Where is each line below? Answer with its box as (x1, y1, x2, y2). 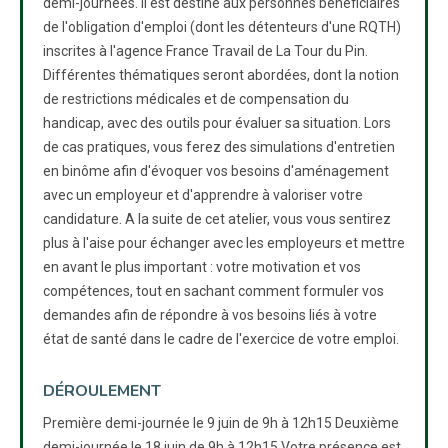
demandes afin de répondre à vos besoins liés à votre (43, 307, 377, 323)
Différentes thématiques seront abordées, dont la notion (43, 67, 399, 83)
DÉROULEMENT (43, 380, 161, 402)
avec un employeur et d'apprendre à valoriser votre (43, 187, 363, 203)
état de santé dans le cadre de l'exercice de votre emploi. (43, 331, 399, 347)
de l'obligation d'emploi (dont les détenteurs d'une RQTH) (43, 19, 401, 35)
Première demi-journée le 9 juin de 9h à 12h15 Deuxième (43, 415, 399, 431)
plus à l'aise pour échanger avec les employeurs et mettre (43, 235, 405, 251)
